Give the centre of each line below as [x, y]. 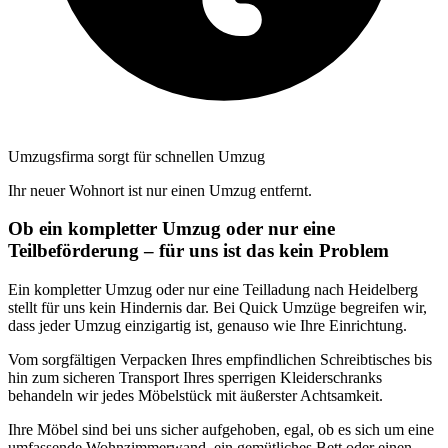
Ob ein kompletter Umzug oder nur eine [171, 229]
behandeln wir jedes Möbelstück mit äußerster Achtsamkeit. [195, 395]
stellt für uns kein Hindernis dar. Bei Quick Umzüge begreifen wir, [217, 307]
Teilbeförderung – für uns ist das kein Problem [198, 251]
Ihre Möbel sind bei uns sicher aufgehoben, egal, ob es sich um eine [221, 429]
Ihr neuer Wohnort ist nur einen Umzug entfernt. [160, 190]
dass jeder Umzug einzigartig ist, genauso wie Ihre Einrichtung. [207, 325]
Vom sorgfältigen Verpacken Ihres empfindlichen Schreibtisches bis [220, 359]
